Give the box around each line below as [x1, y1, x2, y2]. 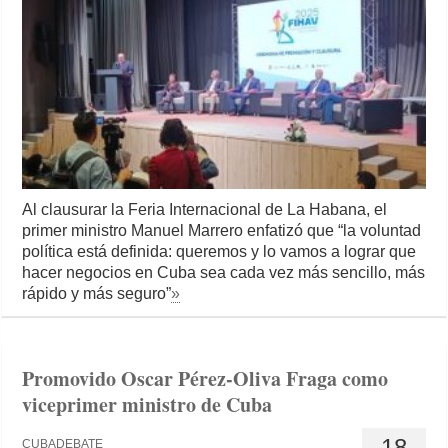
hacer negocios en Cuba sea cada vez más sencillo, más [22, 264, 426, 282]
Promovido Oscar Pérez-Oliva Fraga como [22, 364, 389, 394]
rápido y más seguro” [22, 285, 172, 303]
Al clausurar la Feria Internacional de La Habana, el [22, 201, 388, 219]
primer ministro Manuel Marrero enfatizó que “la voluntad [22, 222, 422, 240]
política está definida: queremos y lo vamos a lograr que [22, 243, 417, 261]
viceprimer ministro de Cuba [22, 390, 273, 420]
